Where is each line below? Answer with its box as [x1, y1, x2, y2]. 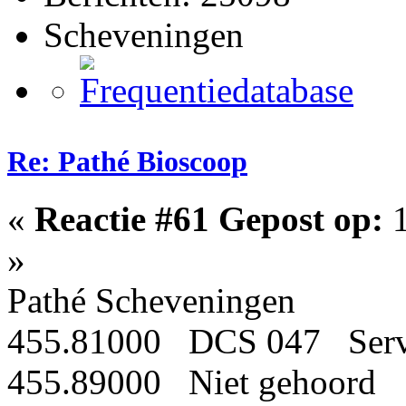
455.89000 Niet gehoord [7, 362, 376, 402]
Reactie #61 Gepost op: [34, 199, 383, 239]
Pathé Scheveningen [7, 281, 295, 321]
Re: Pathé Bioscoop [7, 144, 247, 178]
